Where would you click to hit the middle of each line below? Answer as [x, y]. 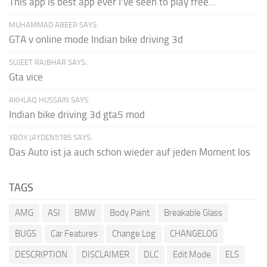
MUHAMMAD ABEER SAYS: [54, 24]
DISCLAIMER [105, 254]
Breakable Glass [193, 212]
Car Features [74, 233]
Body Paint [130, 212]
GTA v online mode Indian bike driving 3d [96, 39]
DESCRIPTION [41, 254]
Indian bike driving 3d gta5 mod [77, 114]
